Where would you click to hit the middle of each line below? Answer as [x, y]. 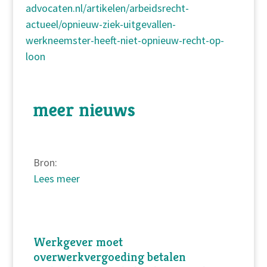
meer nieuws [84, 110]
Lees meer [56, 178]
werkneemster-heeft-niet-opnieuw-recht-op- [125, 40]
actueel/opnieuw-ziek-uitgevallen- [100, 24]
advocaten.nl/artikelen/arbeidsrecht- [107, 8]
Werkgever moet [78, 242]
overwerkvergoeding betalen [109, 257]
